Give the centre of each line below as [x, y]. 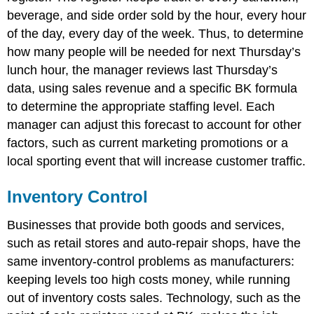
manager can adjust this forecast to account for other [155, 125]
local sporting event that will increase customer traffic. [157, 162]
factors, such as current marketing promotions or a [148, 143]
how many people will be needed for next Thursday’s [154, 52]
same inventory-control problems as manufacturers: [151, 262]
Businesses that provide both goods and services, [146, 225]
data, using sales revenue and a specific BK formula [152, 89]
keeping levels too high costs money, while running [149, 280]
